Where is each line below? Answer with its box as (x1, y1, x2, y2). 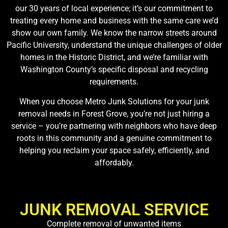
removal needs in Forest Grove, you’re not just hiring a (18, 108, 210, 119)
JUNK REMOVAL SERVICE (19, 200, 209, 220)
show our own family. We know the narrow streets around (11, 28, 217, 38)
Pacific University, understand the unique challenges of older (6, 40, 222, 50)
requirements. (90, 77, 138, 87)
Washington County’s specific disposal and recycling (20, 65, 208, 75)
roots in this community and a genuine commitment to (16, 133, 212, 143)
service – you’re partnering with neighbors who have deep (11, 121, 217, 131)
